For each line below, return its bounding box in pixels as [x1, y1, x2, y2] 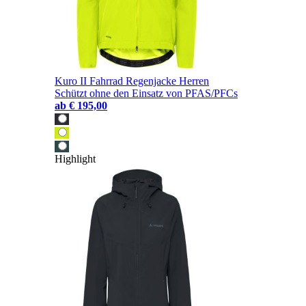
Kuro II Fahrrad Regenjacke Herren [55, 75, 209, 87]
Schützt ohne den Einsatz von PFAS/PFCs [55, 87, 238, 100]
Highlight [55, 153, 96, 165]
